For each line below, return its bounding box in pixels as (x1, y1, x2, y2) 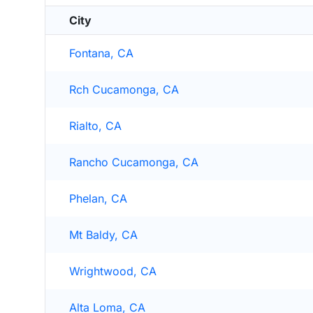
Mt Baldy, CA (69, 228, 138, 242)
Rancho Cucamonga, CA (69, 155, 198, 169)
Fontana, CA (69, 46, 133, 60)
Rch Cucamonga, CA (69, 82, 179, 96)
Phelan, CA (69, 191, 127, 205)
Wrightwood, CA (69, 264, 156, 278)
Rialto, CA (69, 119, 122, 133)
